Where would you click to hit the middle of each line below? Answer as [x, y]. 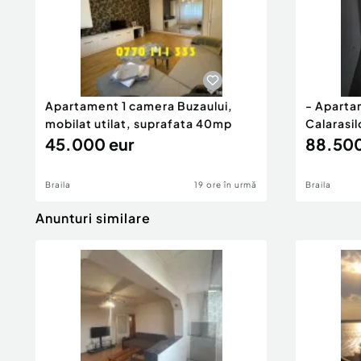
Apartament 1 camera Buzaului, [139, 106]
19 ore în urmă [226, 185]
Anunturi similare [93, 218]
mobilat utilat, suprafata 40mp [139, 123]
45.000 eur [89, 144]
